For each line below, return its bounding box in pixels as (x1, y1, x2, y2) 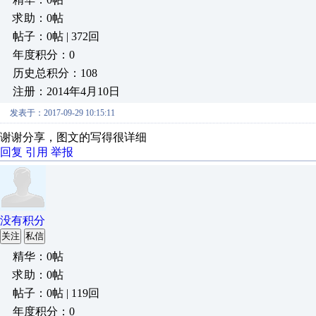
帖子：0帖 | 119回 (13, 287, 99, 299)
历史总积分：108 (13, 67, 97, 79)
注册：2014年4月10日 (13, 85, 120, 97)
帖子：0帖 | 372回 (13, 30, 99, 42)
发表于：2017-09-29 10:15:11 (10, 108, 115, 118)
